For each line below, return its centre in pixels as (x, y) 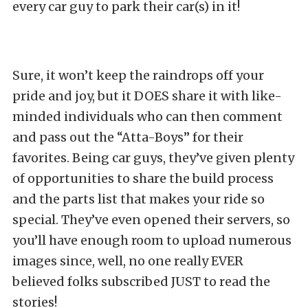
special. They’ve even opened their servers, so (151, 220)
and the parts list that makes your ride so (139, 199)
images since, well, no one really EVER (128, 261)
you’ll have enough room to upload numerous (152, 241)
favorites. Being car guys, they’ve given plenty (153, 158)
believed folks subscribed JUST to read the (141, 282)
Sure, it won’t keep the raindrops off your (138, 76)
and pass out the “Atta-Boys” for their (128, 137)
